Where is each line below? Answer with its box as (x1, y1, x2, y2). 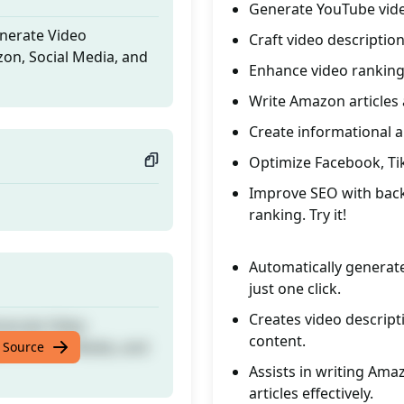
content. (249, 331, 306, 351)
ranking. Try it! (249, 205, 346, 225)
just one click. (249, 279, 341, 298)
